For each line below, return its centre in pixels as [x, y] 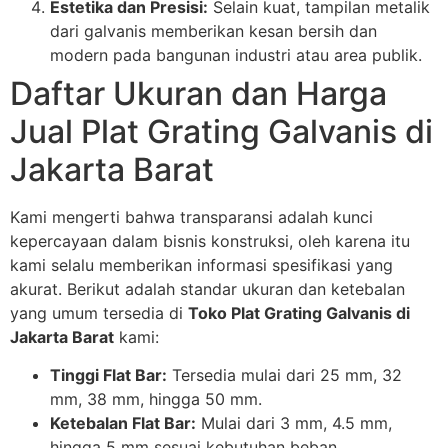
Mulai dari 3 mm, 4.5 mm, [294, 423]
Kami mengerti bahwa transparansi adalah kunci [191, 216]
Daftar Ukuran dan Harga [198, 93]
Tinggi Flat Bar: [108, 375]
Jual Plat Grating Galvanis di [221, 131]
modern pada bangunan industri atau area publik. [236, 54]
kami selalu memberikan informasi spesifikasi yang [201, 264]
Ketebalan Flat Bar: [123, 423]
